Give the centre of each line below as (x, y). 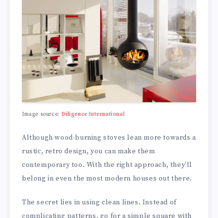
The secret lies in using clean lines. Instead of (99, 202)
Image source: (42, 115)
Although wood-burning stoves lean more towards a (109, 137)
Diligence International (93, 115)
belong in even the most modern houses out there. (107, 178)
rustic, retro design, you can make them (89, 151)
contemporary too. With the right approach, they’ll (107, 165)
